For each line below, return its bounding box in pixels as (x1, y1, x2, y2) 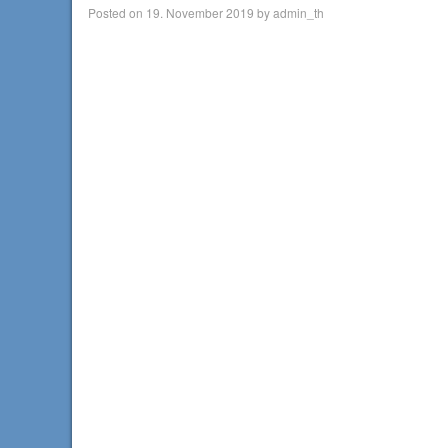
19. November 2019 (145, 4, 254, 22)
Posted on (87, 4, 146, 22)
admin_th (272, 4, 324, 22)
